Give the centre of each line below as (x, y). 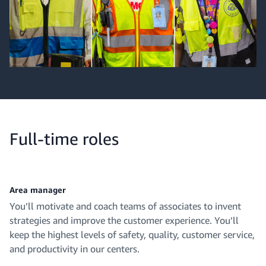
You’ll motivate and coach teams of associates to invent (125, 206)
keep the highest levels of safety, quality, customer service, (132, 235)
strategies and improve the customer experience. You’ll (124, 221)
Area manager (38, 190)
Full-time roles (64, 139)
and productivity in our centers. (75, 249)
